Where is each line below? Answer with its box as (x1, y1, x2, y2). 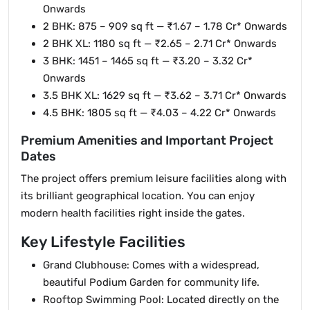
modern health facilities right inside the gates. (21, 207, 245, 219)
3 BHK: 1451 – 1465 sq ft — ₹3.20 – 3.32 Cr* (43, 55, 253, 67)
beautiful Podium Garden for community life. (43, 276, 259, 289)
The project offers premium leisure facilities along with (21, 172, 286, 185)
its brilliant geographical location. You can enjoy (21, 190, 255, 202)
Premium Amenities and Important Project (21, 133, 273, 148)
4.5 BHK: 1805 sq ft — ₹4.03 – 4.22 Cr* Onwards (43, 107, 276, 119)
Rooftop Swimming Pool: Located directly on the (43, 293, 279, 306)
